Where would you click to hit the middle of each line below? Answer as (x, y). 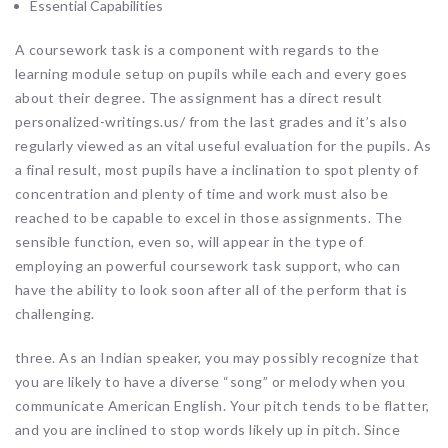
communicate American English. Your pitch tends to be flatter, (222, 405)
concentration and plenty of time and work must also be (202, 193)
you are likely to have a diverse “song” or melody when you (210, 381)
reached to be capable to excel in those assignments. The (209, 217)
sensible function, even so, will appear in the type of (189, 241)
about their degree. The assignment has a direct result (199, 97)
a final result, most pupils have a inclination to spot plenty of (217, 169)
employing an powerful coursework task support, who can (208, 265)
